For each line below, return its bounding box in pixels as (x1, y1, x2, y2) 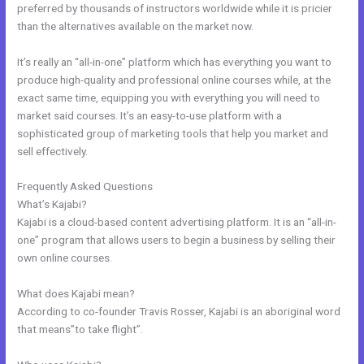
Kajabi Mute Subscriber (155, 180, 267, 193)
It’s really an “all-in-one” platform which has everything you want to (17, 54, 332, 68)
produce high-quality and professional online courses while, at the (17, 72, 331, 86)
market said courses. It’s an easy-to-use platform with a (17, 108, 283, 122)
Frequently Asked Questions (17, 180, 156, 193)
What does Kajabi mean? (17, 287, 136, 301)
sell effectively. (17, 144, 89, 158)
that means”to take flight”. (17, 323, 144, 336)
